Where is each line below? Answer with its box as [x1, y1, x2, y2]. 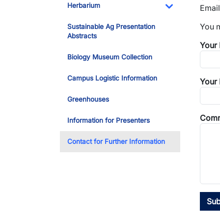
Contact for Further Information [67, 137, 165, 145]
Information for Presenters [67, 116, 150, 124]
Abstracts [67, 32, 97, 40]
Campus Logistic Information [67, 74, 157, 82]
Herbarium [67, 1, 100, 9]
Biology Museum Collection [67, 53, 152, 61]
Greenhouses [67, 95, 109, 103]
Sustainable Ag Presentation [67, 23, 155, 30]
